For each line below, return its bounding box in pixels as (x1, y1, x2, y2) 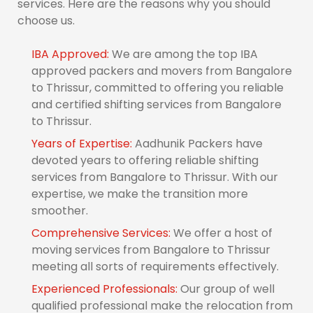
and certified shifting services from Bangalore (31, 96, 282, 112)
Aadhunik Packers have (135, 135, 263, 152)
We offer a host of (173, 224, 272, 241)
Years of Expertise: (31, 135, 135, 152)
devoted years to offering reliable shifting (31, 152, 259, 168)
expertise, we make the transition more (31, 185, 248, 202)
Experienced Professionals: (31, 280, 180, 297)
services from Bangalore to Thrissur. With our (31, 168, 278, 185)
